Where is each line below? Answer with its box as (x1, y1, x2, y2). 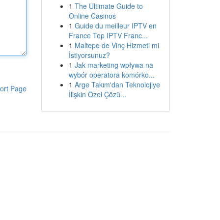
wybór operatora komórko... (68, 70, 155, 80)
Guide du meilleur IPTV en (74, 21, 157, 30)
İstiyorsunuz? (68, 50, 110, 60)
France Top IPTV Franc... (68, 30, 148, 40)
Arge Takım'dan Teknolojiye (74, 80, 160, 89)
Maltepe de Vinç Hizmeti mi (74, 40, 159, 50)
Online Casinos (68, 11, 116, 21)
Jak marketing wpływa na (74, 60, 153, 70)
